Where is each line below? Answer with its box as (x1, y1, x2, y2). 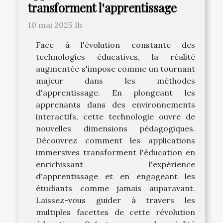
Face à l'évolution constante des (36, 40, 195, 50)
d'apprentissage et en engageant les (36, 171, 195, 182)
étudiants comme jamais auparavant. (36, 183, 195, 194)
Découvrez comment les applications (36, 135, 195, 146)
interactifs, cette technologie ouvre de (36, 111, 195, 122)
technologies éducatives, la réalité (36, 52, 195, 62)
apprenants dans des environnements (36, 100, 195, 110)
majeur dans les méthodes (36, 76, 195, 86)
